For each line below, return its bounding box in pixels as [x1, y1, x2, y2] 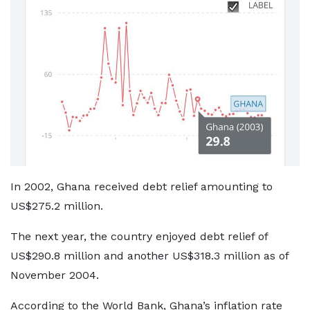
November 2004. [10, 268, 99, 282]
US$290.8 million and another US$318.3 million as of [10, 248, 289, 262]
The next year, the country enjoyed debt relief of [10, 229, 268, 243]
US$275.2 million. [10, 199, 103, 212]
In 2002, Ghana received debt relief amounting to [10, 179, 273, 193]
